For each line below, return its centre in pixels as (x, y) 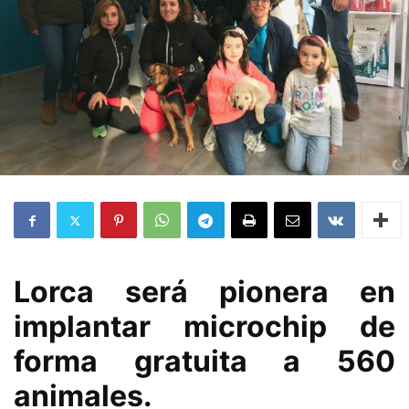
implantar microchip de (204, 326)
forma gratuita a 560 (204, 361)
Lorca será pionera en (204, 292)
